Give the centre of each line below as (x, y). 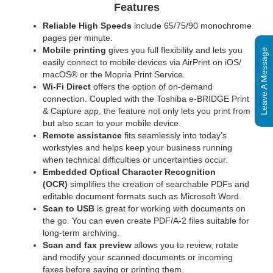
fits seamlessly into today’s (174, 135)
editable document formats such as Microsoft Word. (142, 196)
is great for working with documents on (170, 208)
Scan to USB (69, 208)
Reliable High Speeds (87, 26)
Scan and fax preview (87, 245)
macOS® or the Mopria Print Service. (114, 74)
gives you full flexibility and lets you (174, 50)
